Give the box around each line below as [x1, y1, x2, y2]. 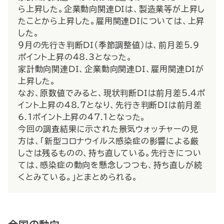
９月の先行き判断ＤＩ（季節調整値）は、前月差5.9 [18, 41, 199, 49]
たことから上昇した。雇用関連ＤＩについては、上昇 [18, 17, 205, 25]
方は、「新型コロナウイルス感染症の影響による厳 [18, 137, 199, 145]
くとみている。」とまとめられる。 [18, 173, 138, 181]
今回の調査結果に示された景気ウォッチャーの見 [18, 125, 198, 133]
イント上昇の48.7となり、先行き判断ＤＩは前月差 [18, 101, 202, 109]
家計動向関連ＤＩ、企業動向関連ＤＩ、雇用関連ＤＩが [18, 65, 204, 73]
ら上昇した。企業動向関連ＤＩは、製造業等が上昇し [18, 5, 205, 13]
